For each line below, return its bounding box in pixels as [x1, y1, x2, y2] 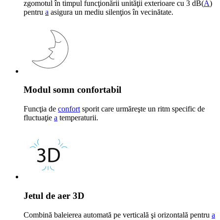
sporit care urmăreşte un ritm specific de [80, 105, 205, 113]
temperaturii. [57, 113, 98, 122]
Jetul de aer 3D [24, 190, 84, 201]
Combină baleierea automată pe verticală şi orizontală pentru [24, 210, 212, 219]
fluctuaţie [24, 113, 54, 122]
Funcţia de [24, 105, 58, 113]
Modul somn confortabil [24, 84, 121, 95]
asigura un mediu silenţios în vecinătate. [49, 7, 173, 16]
